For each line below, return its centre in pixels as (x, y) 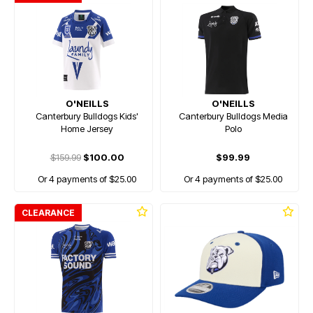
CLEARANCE (48, 213)
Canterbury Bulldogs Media (233, 116)
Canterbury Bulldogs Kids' (87, 116)
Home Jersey (87, 129)
